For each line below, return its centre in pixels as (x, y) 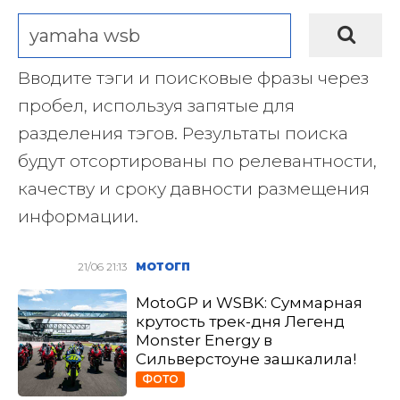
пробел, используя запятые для (156, 106)
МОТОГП (163, 267)
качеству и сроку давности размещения (194, 189)
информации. (78, 217)
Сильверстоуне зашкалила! (246, 359)
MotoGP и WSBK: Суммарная (250, 303)
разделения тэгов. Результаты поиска (183, 133)
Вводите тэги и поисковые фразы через (193, 78)
